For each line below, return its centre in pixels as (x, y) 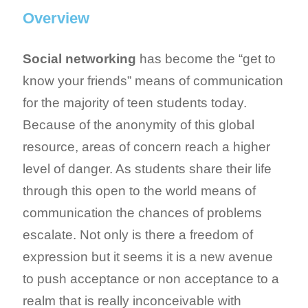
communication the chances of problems (142, 212)
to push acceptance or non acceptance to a (151, 278)
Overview (56, 18)
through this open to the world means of (139, 190)
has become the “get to (206, 58)
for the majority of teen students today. (135, 102)
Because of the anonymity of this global (139, 124)
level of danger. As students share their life (147, 168)
